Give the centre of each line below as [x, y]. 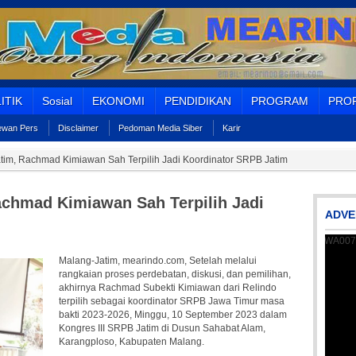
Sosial [57, 101]
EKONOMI [118, 101]
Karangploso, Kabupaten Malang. [132, 342]
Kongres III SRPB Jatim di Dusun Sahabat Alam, [162, 328]
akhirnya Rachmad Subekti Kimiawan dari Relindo [168, 288]
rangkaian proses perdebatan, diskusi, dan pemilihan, [175, 274]
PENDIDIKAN [198, 101]
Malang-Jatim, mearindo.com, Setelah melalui [158, 261]
